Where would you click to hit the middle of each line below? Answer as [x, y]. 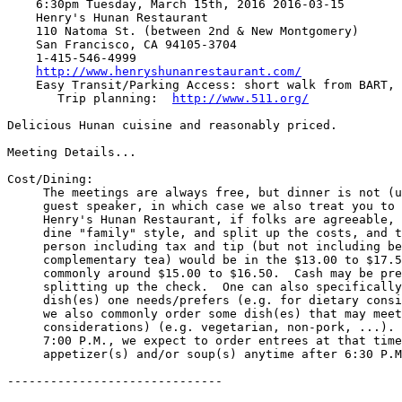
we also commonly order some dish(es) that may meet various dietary [25, 314]
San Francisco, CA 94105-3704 [22, 45]
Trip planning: [115, 99]
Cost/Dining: [50, 179]
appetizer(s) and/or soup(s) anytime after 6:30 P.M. [25, 354]
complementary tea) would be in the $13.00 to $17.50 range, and [25, 260]
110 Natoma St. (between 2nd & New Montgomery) [22, 31]
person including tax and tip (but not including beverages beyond [25, 247]
